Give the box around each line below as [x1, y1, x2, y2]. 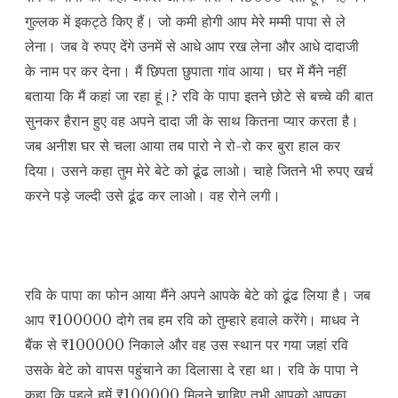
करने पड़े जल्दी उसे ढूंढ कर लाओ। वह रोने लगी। [25, 187, 281, 205]
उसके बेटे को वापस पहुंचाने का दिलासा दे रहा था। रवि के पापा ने [25, 361, 358, 379]
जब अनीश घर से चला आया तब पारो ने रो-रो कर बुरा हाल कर [25, 137, 340, 155]
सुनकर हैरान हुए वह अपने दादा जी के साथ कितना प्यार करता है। [25, 112, 359, 131]
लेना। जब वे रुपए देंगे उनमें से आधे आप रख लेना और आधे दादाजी [25, 37, 359, 56]
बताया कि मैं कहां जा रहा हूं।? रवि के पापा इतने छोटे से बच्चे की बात [25, 87, 373, 106]
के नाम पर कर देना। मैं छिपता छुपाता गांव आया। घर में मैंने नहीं [25, 62, 346, 81]
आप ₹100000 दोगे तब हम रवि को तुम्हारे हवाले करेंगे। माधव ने [25, 311, 359, 330]
